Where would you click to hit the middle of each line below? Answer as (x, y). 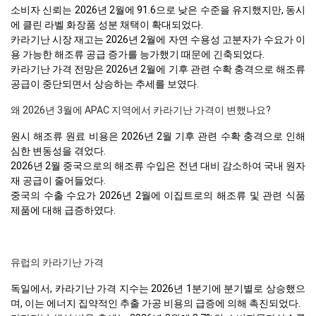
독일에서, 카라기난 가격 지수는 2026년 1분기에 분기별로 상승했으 (158, 288)
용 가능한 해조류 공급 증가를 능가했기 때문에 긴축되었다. (138, 54)
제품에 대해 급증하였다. (63, 210)
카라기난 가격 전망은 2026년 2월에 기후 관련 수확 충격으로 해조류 (158, 69)
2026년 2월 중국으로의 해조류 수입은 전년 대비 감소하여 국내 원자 (158, 165)
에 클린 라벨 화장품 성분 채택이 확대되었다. (107, 24)
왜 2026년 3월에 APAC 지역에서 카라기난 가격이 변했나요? (141, 110)
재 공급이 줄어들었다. (58, 180)
